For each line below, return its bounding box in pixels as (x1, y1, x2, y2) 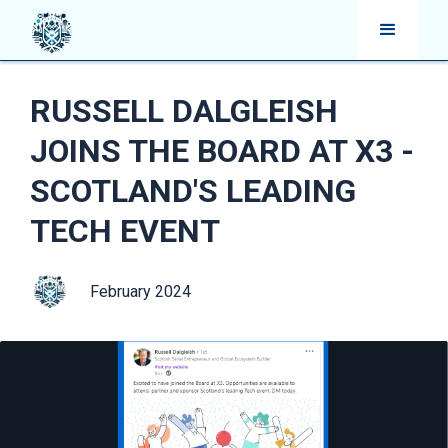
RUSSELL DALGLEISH (30, 92, 338, 130)
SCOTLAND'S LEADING (30, 172, 356, 210)
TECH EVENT (30, 212, 220, 250)
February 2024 (90, 281, 191, 301)
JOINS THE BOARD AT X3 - (30, 132, 414, 170)
